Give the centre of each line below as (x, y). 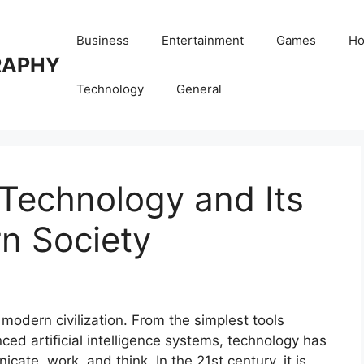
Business (103, 40)
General (199, 89)
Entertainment (203, 40)
